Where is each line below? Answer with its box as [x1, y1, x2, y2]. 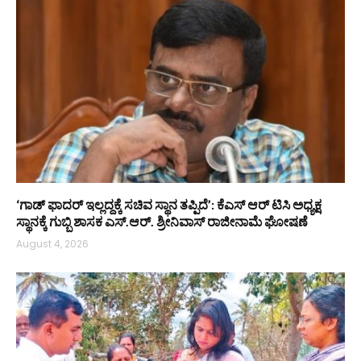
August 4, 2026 [16, 237, 89, 251]
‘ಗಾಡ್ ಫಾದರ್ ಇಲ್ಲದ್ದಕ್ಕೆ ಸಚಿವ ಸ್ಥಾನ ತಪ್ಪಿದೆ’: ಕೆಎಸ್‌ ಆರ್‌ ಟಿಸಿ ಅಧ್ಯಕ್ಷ [16, 197, 322, 213]
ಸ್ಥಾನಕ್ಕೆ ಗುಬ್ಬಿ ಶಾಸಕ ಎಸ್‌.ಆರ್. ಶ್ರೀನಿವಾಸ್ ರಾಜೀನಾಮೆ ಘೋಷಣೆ [16, 214, 308, 230]
